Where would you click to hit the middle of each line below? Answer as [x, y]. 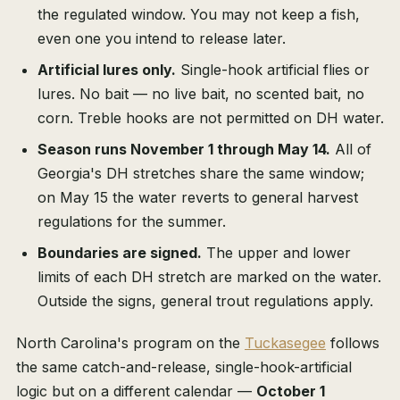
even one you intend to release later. [162, 39]
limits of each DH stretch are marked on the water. [209, 277]
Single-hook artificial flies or [273, 70]
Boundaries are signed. [120, 253]
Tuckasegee [285, 343]
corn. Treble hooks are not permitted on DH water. [211, 118]
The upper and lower [276, 253]
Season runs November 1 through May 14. [184, 150]
